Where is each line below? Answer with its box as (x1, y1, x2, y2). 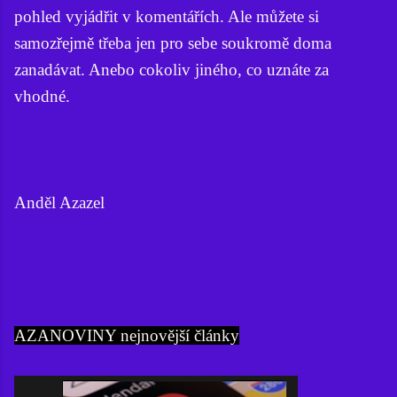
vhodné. (14, 86, 70, 105)
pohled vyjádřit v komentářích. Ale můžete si (14, 6, 319, 26)
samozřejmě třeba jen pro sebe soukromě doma (14, 33, 331, 52)
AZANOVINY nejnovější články (14, 325, 239, 345)
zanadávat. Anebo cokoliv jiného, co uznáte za (14, 59, 329, 79)
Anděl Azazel (14, 192, 105, 212)
